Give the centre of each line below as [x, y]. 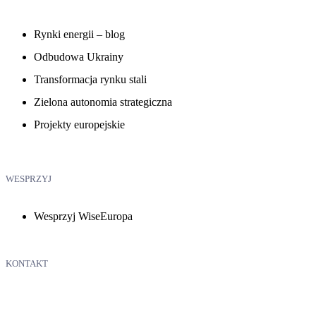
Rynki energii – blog [79, 34]
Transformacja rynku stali [90, 79]
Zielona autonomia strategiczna [103, 102]
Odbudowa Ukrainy [79, 56]
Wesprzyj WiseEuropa [83, 216]
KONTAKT [27, 263]
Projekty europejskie [79, 124]
